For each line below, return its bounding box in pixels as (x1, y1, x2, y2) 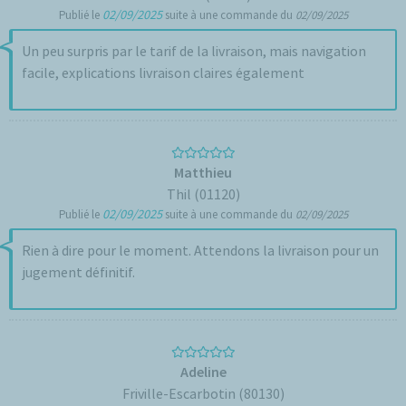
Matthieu (174, 163, 232, 181)
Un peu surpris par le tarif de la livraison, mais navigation (22, 42, 366, 60)
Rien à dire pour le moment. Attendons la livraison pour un (22, 241, 379, 259)
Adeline (179, 362, 227, 381)
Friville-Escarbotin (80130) (121, 384, 285, 402)
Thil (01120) (166, 185, 240, 203)
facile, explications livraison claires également (22, 63, 304, 82)
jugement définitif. (22, 263, 135, 281)
